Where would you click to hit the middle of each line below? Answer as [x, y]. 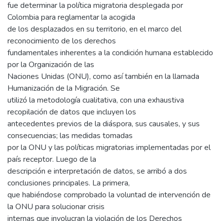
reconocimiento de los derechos [62, 41]
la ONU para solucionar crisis [56, 207]
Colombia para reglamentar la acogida [71, 18]
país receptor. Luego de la [52, 160]
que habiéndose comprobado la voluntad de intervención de [109, 195]
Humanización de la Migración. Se [64, 89]
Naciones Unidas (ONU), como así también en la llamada [103, 77]
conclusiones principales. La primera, [69, 183]
